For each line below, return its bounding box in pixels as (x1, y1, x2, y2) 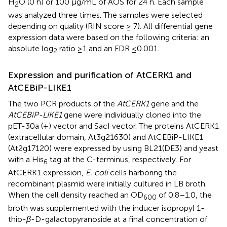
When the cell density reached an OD (8, 190, 143, 200)
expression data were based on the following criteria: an (8, 32, 209, 43)
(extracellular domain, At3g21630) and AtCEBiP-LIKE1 (8, 132, 203, 142)
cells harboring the (108, 167, 177, 177)
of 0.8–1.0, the (157, 190, 212, 200)
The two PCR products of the (8, 98, 117, 108)
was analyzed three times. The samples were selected (8, 10, 203, 20)
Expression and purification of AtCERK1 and (8, 69, 192, 81)
